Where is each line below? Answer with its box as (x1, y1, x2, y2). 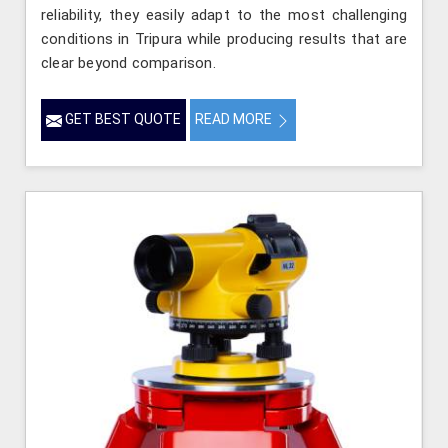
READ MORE (195, 111, 275, 128)
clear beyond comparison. (41, 54, 216, 73)
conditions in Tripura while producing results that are (41, 30, 407, 49)
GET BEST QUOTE (62, 111, 181, 128)
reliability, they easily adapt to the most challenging (41, 6, 407, 25)
